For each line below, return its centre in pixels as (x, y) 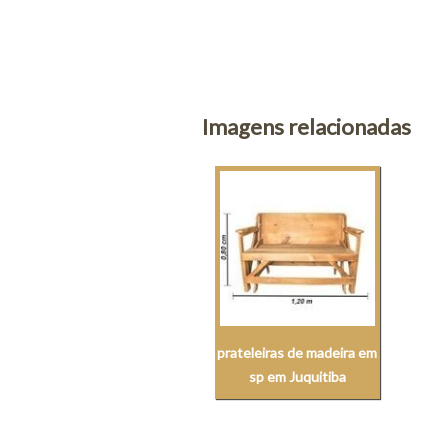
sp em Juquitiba (297, 377)
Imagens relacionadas (306, 127)
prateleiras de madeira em (297, 353)
